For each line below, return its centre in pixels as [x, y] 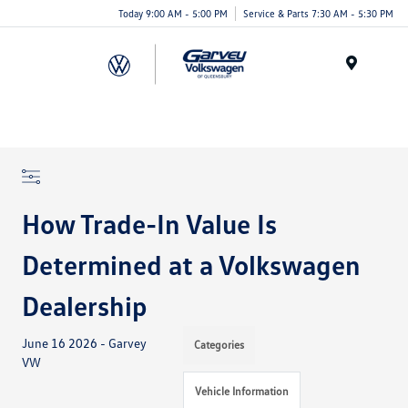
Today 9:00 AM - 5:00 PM [173, 13]
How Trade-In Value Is [150, 224]
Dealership [85, 306]
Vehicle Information [241, 391]
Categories [219, 345]
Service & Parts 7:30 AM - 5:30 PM [318, 13]
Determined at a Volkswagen [192, 265]
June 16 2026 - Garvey [85, 343]
